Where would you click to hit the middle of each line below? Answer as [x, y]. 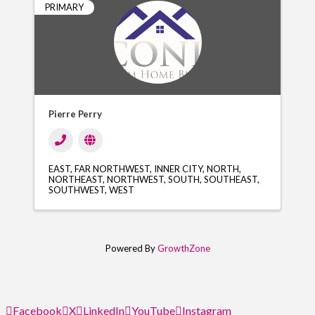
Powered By [131, 249]
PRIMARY [64, 7]
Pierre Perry [75, 114]
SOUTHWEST [76, 190]
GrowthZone [184, 249]
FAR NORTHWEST [112, 169]
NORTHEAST [75, 180]
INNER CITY [178, 169]
